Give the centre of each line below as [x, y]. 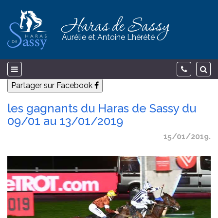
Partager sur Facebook [53, 85]
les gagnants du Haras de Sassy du [102, 108]
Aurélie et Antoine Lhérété [108, 37]
